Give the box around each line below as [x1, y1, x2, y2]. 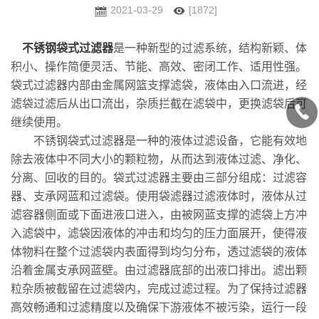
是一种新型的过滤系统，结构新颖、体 [113, 42, 307, 54]
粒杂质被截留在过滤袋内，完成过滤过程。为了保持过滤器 [11, 283, 307, 295]
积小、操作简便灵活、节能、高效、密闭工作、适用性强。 [11, 61, 307, 73]
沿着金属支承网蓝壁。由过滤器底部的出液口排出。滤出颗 [11, 264, 307, 276]
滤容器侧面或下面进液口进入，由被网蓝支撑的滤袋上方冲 [11, 209, 307, 221]
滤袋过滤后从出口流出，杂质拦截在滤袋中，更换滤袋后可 [11, 98, 307, 110]
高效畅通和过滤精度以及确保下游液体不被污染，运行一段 [11, 301, 307, 313]
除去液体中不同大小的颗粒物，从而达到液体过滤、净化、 [11, 153, 307, 165]
